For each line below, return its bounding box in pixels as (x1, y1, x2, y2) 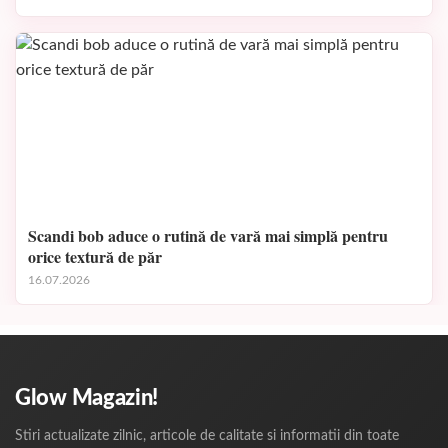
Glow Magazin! (15, 386, 159, 409)
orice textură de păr (28, 244, 162, 268)
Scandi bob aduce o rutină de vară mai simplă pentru (28, 223, 388, 247)
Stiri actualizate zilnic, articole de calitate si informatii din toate (15, 428, 399, 443)
